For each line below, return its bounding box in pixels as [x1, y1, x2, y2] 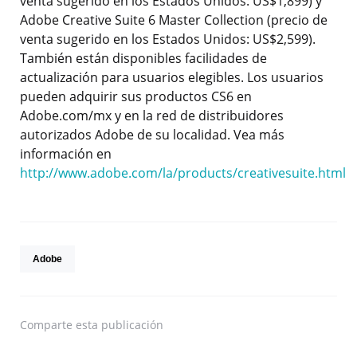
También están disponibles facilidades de [20, 49, 267, 68]
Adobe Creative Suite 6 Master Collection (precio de [20, 11, 328, 29]
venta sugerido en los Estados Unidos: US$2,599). [20, 30, 316, 49]
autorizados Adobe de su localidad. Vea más [20, 126, 284, 144]
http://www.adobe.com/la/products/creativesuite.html [20, 164, 346, 182]
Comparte [20, 317, 73, 333]
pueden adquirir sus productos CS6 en [20, 88, 252, 106]
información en [20, 145, 112, 163]
